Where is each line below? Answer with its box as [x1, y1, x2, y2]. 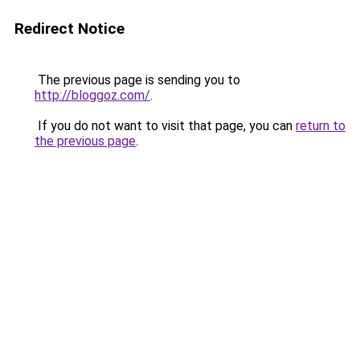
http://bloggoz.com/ [35, 88, 150, 103]
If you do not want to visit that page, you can [35, 118, 296, 133]
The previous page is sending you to [35, 72, 240, 88]
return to [296, 118, 346, 133]
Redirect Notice [14, 19, 125, 38]
